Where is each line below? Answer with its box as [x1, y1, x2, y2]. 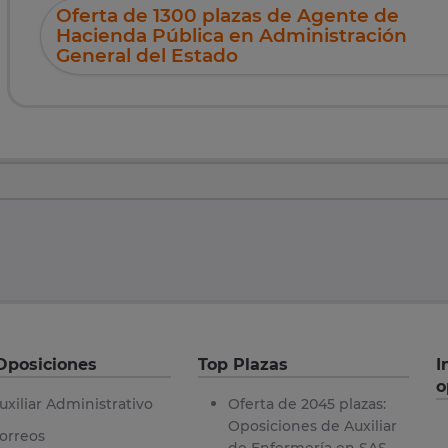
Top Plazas [197, 355, 288, 375]
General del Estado [56, 44, 238, 68]
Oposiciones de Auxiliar [227, 417, 397, 436]
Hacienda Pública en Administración [56, 24, 407, 48]
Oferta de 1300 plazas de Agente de [56, 4, 399, 28]
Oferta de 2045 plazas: [227, 395, 386, 414]
